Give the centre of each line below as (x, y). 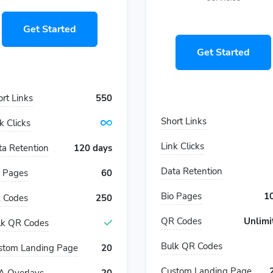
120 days (93, 148)
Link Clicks (183, 146)
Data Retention (192, 171)
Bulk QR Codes (192, 246)
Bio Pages (181, 196)
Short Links (184, 121)
